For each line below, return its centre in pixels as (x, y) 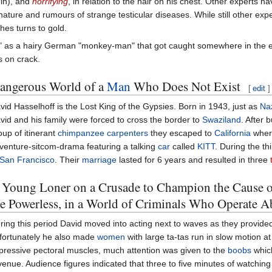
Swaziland (221, 119)
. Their (68, 159)
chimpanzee (81, 133)
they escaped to (181, 133)
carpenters (127, 133)
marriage (99, 159)
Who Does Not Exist (185, 86)
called (183, 146)
